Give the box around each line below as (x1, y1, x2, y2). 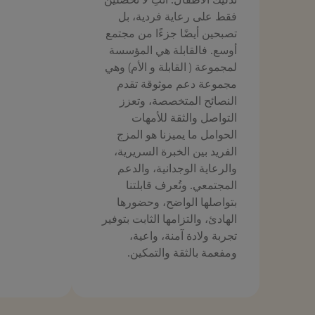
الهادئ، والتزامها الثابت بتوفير (102, 211, 237, 226)
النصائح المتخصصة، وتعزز (120, 93, 237, 108)
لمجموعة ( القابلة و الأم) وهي (105, 59, 237, 74)
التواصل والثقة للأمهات (131, 110, 237, 124)
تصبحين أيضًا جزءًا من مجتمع (105, 25, 237, 40)
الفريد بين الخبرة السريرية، (114, 143, 237, 158)
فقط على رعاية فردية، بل (118, 8, 237, 23)
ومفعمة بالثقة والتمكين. (127, 245, 237, 259)
